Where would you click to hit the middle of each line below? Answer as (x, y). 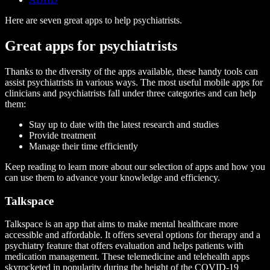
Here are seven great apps (54, 20)
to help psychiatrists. (143, 20)
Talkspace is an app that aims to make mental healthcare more (121, 224)
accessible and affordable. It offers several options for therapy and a (133, 235)
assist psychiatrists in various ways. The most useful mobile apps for (134, 82)
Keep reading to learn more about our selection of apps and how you (135, 166)
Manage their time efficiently (83, 146)
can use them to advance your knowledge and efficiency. (112, 177)
